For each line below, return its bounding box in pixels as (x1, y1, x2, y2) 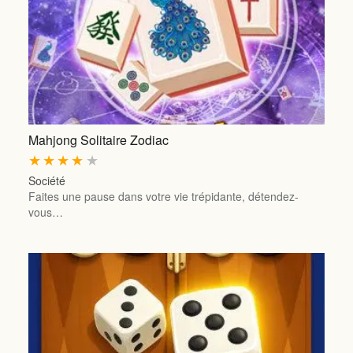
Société (28, 172, 65, 188)
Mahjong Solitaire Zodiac (28, 131, 169, 150)
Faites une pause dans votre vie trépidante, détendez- (28, 188, 299, 204)
